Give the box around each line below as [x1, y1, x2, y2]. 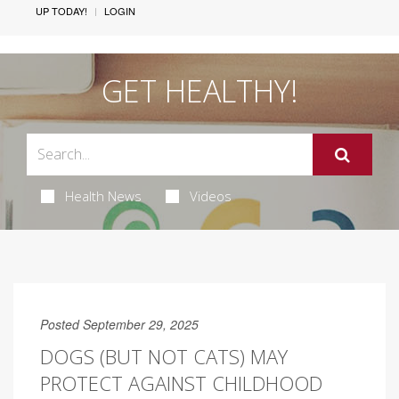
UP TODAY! [36, 3, 87, 18]
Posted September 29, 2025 [40, 314, 199, 333]
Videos [189, 186, 232, 205]
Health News [64, 186, 142, 205]
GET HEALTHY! [101, 69, 298, 111]
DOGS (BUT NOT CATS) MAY [40, 342, 288, 370]
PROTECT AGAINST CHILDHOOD [40, 369, 322, 396]
